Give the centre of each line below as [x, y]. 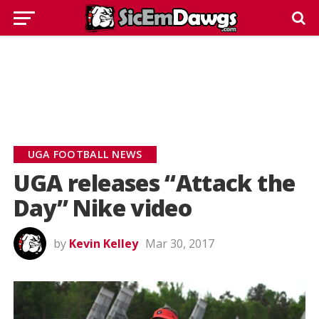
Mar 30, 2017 [179, 244]
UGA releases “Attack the [154, 183]
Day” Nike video [103, 208]
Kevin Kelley [103, 244]
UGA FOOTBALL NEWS [85, 154]
